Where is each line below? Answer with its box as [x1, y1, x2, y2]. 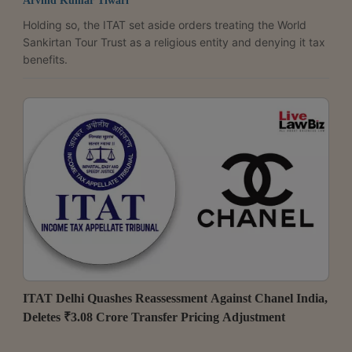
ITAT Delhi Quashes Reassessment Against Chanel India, [23, 291, 328, 306]
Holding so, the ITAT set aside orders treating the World [23, 17, 306, 31]
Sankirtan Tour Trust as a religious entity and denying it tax [23, 35, 325, 49]
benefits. [23, 52, 68, 66]
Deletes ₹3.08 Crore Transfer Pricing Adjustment [23, 310, 285, 324]
